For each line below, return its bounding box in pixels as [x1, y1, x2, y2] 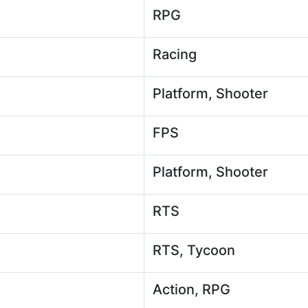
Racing [153, 46, 197, 63]
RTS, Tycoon [153, 242, 235, 258]
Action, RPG [153, 281, 230, 298]
